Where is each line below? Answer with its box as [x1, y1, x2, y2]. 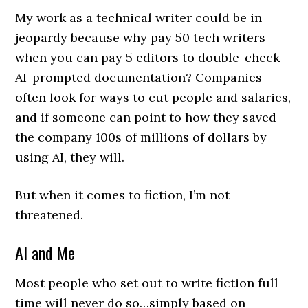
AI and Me [15, 240, 76, 265]
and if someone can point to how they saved [15, 109, 277, 126]
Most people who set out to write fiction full [15, 275, 279, 291]
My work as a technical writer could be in [15, 10, 263, 26]
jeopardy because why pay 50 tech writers [15, 30, 266, 46]
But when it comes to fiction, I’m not [15, 187, 230, 203]
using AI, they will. [15, 149, 125, 166]
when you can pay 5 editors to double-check [15, 49, 280, 66]
